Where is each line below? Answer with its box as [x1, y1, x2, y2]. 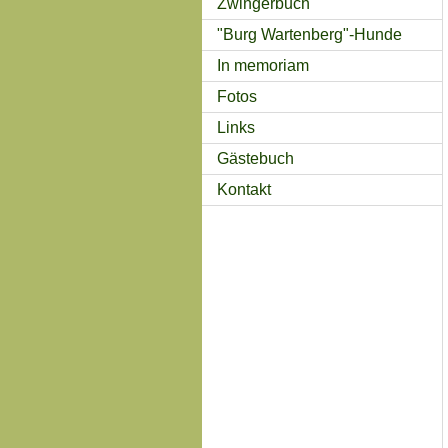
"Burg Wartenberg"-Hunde [217, 26, 402, 43]
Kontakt [217, 181, 271, 198]
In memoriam [217, 57, 309, 74]
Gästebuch [217, 150, 294, 167]
